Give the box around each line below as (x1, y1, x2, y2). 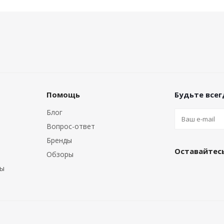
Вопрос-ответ (46, 121, 95, 131)
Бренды (46, 135, 72, 145)
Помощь (46, 89, 80, 100)
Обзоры (46, 149, 73, 159)
